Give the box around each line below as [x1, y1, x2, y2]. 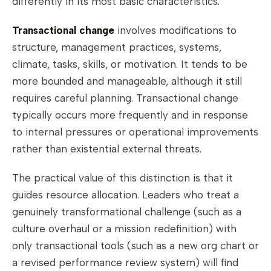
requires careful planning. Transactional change [12, 92, 238, 105]
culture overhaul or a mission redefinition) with [12, 223, 237, 235]
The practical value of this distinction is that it [12, 172, 233, 184]
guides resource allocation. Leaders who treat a [12, 189, 239, 201]
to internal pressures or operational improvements [12, 126, 258, 139]
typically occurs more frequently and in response [12, 109, 248, 122]
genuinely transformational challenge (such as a [12, 206, 241, 218]
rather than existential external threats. [12, 143, 201, 155]
